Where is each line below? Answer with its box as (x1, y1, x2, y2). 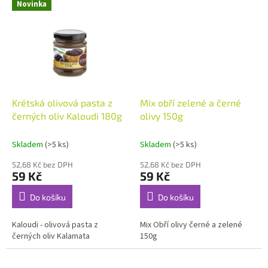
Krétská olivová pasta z (12, 97, 112, 109)
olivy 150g (140, 110, 183, 122)
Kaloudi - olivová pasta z (12, 219, 98, 232)
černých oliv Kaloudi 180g (12, 110, 122, 122)
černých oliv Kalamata (12, 230, 100, 243)
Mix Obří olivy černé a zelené (140, 219, 242, 232)
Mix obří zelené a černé (140, 97, 241, 109)
